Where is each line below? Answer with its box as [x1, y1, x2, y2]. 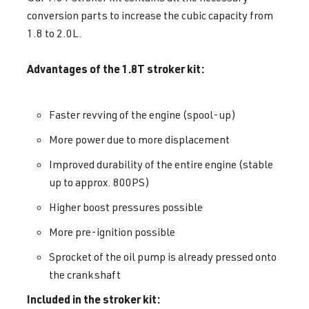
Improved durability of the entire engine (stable [49, 157, 273, 171]
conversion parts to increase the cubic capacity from [27, 8, 273, 22]
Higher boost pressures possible [49, 199, 203, 214]
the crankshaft [49, 267, 121, 281]
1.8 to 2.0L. [27, 26, 82, 40]
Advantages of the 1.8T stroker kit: [27, 61, 204, 76]
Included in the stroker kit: [27, 291, 160, 306]
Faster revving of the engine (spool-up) [49, 107, 236, 121]
